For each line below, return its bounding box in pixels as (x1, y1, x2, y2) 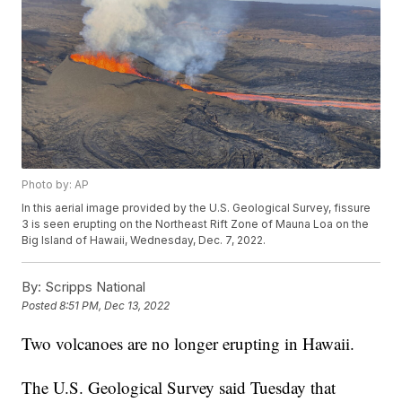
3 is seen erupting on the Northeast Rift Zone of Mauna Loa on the (22, 217, 370, 232)
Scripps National (41, 278, 146, 296)
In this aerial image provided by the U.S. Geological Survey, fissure (22, 201, 371, 215)
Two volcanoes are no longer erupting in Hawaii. (22, 332, 355, 355)
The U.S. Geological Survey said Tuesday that (22, 376, 336, 399)
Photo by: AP (22, 178, 90, 192)
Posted (22, 299, 60, 313)
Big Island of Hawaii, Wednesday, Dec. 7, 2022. (22, 233, 267, 248)
